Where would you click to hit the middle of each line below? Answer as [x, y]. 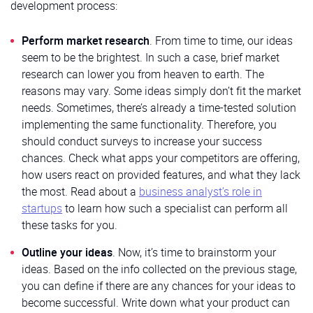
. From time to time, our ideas [221, 40]
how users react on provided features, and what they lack [161, 174]
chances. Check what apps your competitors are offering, [161, 158]
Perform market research [86, 40]
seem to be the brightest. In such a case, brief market [151, 57]
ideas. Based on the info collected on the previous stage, [159, 269]
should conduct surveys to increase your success [142, 141]
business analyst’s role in [201, 191]
